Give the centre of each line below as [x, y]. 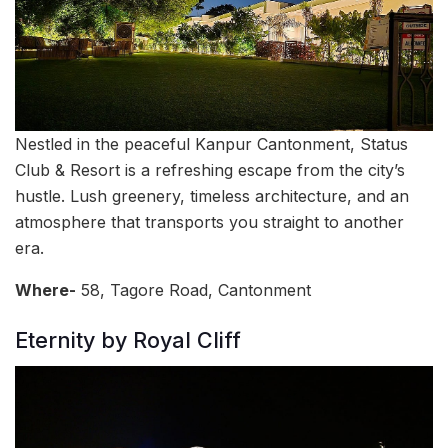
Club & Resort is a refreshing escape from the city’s [210, 170]
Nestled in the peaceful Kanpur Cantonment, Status [211, 144]
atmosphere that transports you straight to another [209, 222]
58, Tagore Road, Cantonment [193, 290]
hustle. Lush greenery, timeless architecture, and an [212, 196]
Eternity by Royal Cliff [128, 339]
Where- [45, 290]
